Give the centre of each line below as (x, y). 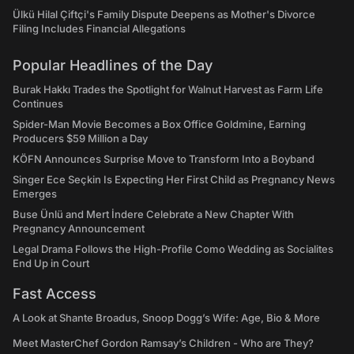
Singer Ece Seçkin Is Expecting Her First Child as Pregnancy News (174, 179)
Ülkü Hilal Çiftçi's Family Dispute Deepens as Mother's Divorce (164, 14)
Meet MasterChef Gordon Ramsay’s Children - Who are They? (163, 343)
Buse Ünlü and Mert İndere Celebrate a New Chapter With (153, 214)
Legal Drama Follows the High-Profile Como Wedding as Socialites (173, 249)
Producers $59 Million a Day (80, 138)
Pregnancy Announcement (79, 228)
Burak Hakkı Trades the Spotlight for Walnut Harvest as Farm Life (168, 89)
